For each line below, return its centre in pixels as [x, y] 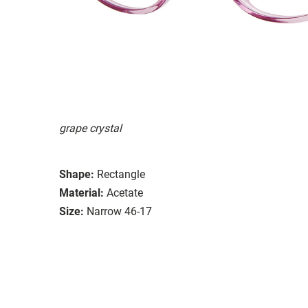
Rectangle [121, 174]
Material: [81, 192]
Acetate [125, 192]
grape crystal [90, 128]
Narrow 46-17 [119, 211]
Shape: [77, 174]
